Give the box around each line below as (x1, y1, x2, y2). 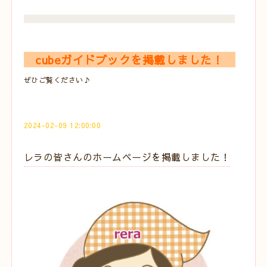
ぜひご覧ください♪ (23, 74, 91, 85)
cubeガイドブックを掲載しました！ (35, 51, 224, 67)
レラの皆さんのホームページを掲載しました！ (23, 150, 231, 163)
